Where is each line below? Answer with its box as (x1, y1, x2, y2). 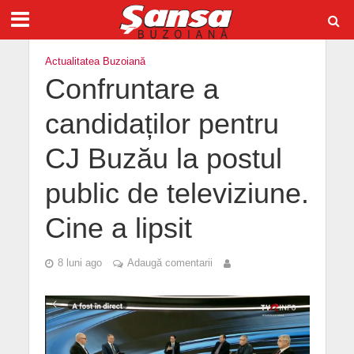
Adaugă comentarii (126, 258, 213, 269)
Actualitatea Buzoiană (44, 56, 145, 67)
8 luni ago (57, 258, 102, 269)
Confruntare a (44, 73, 219, 105)
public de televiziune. (44, 178, 309, 209)
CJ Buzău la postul (44, 143, 282, 175)
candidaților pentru (44, 108, 279, 140)
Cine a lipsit (44, 213, 192, 244)
